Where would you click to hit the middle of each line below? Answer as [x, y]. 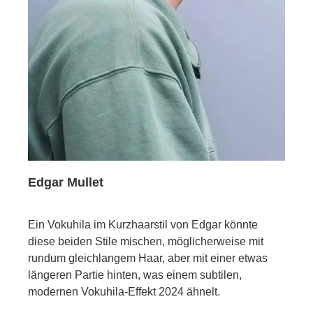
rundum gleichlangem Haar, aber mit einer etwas [148, 258]
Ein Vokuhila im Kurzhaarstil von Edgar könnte [143, 224]
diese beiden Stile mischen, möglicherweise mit [146, 241]
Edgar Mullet [66, 182]
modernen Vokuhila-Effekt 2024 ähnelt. [124, 291]
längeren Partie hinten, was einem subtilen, [135, 275]
